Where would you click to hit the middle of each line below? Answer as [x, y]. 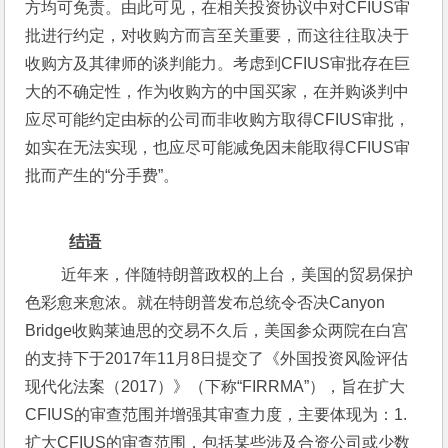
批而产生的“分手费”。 [102, 175]
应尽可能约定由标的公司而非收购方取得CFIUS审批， [218, 119]
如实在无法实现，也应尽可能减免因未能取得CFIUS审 [218, 147]
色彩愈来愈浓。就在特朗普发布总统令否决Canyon [205, 302]
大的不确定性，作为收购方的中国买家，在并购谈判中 [217, 91]
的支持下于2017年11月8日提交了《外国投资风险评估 [217, 358]
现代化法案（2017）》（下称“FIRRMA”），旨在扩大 [215, 386]
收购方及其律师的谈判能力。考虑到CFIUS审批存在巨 [218, 63]
